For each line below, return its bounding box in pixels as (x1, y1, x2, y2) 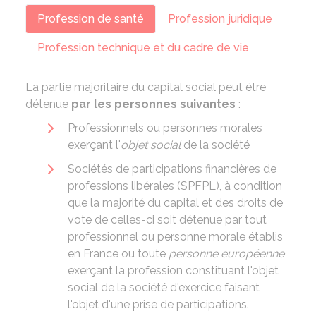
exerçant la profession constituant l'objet (68, 264, 279, 277)
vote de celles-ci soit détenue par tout (68, 213, 267, 226)
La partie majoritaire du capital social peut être (25, 80, 266, 94)
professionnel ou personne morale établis (68, 230, 283, 243)
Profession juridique (168, 12, 272, 25)
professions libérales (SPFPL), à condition (68, 179, 282, 193)
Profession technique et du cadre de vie (37, 41, 249, 54)
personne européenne (169, 247, 284, 260)
